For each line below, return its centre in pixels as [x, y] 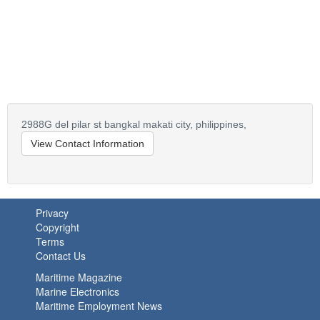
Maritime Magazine [79, 277]
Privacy [52, 213]
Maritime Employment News [99, 306]
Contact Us [61, 256]
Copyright [57, 227]
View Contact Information [87, 144]
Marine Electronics [77, 291]
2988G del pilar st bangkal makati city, [107, 124]
